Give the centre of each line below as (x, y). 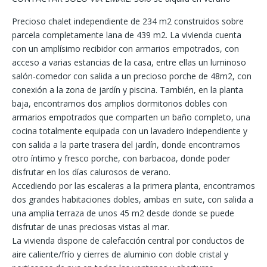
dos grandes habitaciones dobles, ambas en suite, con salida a (133, 199)
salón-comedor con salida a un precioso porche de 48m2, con (132, 76)
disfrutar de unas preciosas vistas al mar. (91, 226)
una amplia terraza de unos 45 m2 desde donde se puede (123, 213)
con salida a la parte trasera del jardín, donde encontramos (126, 144)
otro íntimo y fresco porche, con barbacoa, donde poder (121, 158)
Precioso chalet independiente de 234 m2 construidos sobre (128, 21)
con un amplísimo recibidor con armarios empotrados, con (125, 48)
